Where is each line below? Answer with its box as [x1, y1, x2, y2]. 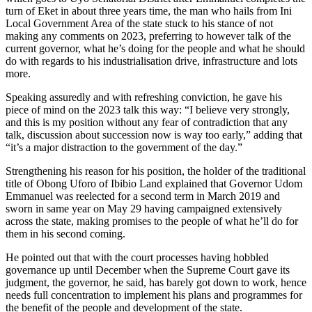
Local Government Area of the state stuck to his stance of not [6, 17, 273, 29]
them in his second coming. [6, 227, 125, 240]
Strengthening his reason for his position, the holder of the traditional [6, 164, 306, 177]
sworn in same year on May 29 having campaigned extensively [6, 202, 282, 214]
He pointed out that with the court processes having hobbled [6, 251, 269, 263]
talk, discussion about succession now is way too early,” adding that [6, 128, 302, 141]
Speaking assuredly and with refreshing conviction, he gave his [6, 91, 282, 103]
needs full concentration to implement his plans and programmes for [6, 288, 302, 301]
